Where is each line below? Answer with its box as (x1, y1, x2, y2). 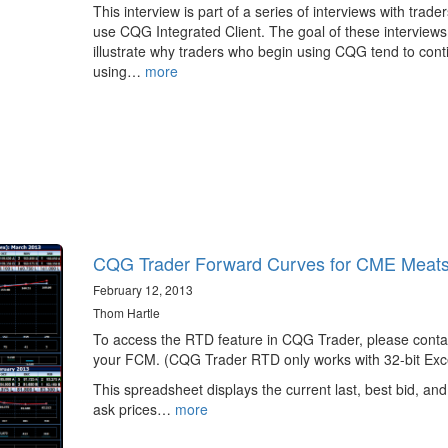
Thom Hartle (92, 303, 160, 321)
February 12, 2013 (92, 280, 193, 298)
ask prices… (92, 398, 175, 419)
